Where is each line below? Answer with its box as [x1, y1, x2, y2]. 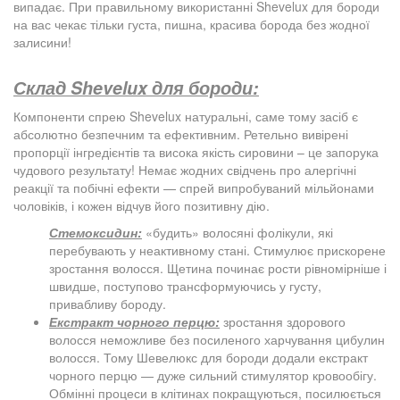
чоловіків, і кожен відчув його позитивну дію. [13, 196, 270, 214]
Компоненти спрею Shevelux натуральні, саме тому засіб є [13, 106, 358, 125]
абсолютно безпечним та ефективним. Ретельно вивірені [13, 124, 348, 143]
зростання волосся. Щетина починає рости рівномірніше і [49, 258, 387, 277]
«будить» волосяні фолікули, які [142, 222, 333, 241]
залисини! [13, 32, 71, 51]
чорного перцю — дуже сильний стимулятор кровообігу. [49, 365, 377, 384]
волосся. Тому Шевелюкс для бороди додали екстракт [49, 347, 368, 366]
